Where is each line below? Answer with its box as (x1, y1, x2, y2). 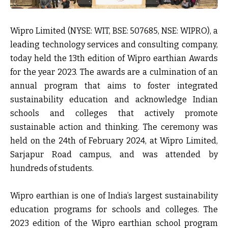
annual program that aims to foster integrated (10, 80, 218, 91)
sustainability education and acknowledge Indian (10, 94, 218, 104)
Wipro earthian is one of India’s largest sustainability (10, 190, 218, 201)
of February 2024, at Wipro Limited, (76, 135, 218, 146)
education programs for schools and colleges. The (10, 204, 218, 214)
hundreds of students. (10, 163, 94, 173)
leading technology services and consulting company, (10, 39, 218, 49)
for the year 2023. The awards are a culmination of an (10, 67, 218, 77)
